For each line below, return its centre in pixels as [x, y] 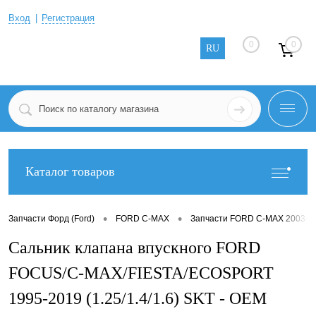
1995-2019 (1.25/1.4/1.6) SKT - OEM [138, 298]
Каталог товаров [70, 171]
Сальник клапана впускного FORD [134, 248]
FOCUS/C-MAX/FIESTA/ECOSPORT [141, 273]
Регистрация [68, 18]
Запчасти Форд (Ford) [51, 219]
